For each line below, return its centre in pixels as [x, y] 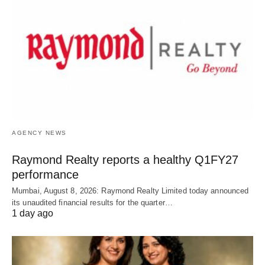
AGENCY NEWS [39, 133]
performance [45, 175]
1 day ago [33, 214]
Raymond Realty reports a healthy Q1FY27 [125, 160]
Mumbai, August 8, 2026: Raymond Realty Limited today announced [130, 191]
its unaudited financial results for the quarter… [92, 203]
